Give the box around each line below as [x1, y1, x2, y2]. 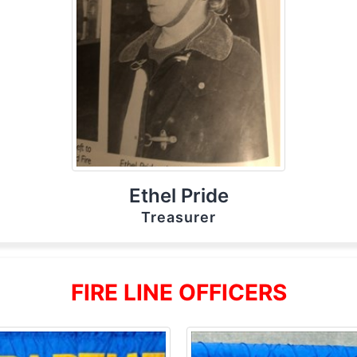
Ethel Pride [128, 184, 229, 207]
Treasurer [141, 209, 216, 226]
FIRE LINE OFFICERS [70, 279, 287, 306]
